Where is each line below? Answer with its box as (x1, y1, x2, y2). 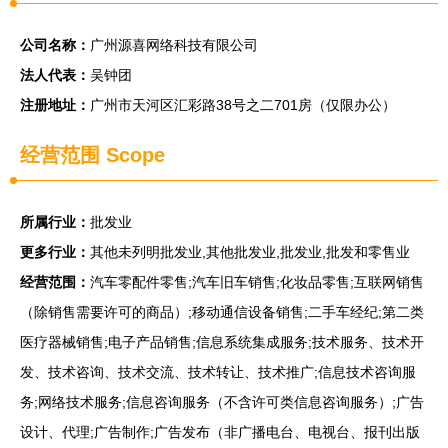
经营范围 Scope (20, 144, 165, 166)
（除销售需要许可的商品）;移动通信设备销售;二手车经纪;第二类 (20, 304, 424, 320)
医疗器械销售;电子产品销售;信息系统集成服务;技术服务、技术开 (20, 334, 424, 350)
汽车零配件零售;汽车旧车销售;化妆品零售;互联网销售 (90, 274, 424, 290)
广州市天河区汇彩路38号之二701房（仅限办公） (90, 97, 396, 113)
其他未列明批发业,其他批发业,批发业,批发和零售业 (90, 244, 410, 260)
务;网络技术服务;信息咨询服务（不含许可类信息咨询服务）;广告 (20, 394, 424, 410)
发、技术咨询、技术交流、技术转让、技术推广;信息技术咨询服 (20, 364, 416, 380)
